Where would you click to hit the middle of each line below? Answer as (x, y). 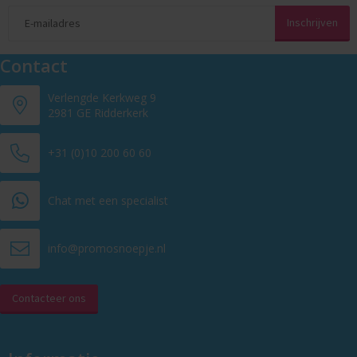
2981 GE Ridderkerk (98, 112)
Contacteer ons (49, 298)
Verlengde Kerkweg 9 (102, 97)
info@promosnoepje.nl (107, 249)
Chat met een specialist (108, 201)
